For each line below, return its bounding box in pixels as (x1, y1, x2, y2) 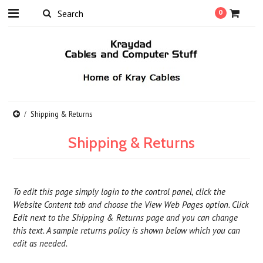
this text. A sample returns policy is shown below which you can (13, 225, 241, 236)
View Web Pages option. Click (144, 199, 249, 210)
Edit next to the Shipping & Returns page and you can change (13, 212, 238, 223)
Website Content (13, 199, 72, 210)
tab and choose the (72, 199, 145, 210)
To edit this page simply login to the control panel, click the (13, 186, 226, 197)
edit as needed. (13, 238, 68, 249)
